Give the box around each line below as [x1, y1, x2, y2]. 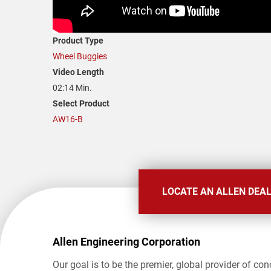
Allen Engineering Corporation [53, 235, 200, 249]
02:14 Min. [53, 83, 92, 93]
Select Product [53, 99, 109, 109]
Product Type [53, 36, 103, 46]
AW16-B [53, 114, 83, 125]
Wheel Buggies [53, 51, 107, 62]
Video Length [53, 67, 104, 77]
